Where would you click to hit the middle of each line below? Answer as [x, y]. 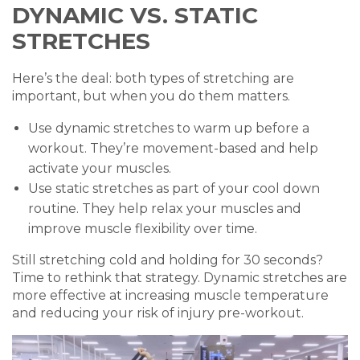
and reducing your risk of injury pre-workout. [158, 313]
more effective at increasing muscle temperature [170, 295]
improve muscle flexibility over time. [143, 229]
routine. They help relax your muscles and [165, 209]
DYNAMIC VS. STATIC [135, 15]
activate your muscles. [100, 168]
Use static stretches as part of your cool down [174, 188]
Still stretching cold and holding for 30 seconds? [168, 260]
